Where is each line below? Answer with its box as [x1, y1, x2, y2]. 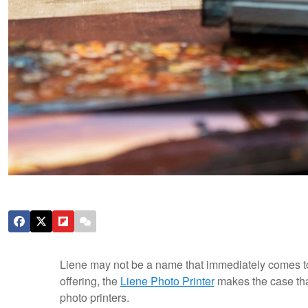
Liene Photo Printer [120, 273, 214, 289]
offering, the [59, 273, 120, 289]
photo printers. [59, 289, 129, 306]
